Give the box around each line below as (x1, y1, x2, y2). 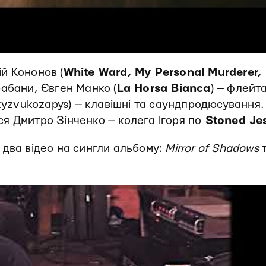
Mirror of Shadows (165, 142, 262, 154)
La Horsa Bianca (116, 83, 211, 94)
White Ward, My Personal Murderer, (63, 66, 262, 78)
